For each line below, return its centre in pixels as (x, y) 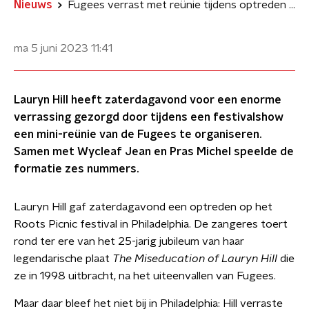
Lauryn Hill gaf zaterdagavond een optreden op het (143, 207)
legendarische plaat (63, 259)
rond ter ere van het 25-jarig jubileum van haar (129, 241)
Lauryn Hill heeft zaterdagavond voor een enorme (148, 100)
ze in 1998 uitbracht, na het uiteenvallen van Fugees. (145, 276)
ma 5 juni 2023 (51, 48)
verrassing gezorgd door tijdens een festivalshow (149, 117)
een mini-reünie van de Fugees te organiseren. (138, 134)
